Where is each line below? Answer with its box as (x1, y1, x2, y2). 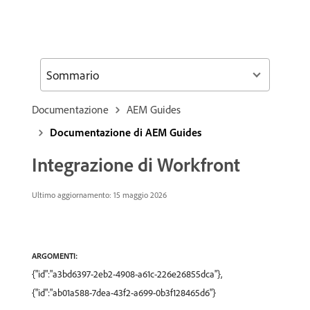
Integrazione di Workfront (32, 152, 240, 176)
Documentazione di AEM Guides (50, 125, 201, 139)
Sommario (46, 66, 99, 83)
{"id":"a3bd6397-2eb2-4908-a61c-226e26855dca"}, (32, 268, 222, 280)
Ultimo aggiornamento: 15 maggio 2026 (32, 190, 167, 200)
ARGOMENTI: (32, 250, 77, 261)
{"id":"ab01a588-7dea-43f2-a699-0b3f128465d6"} (32, 286, 216, 299)
